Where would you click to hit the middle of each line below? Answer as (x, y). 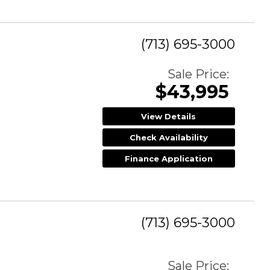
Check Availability (168, 138)
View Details (169, 117)
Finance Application (168, 159)
